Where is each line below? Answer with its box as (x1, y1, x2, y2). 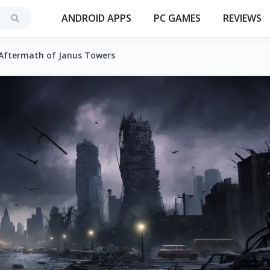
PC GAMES (154, 11, 201, 25)
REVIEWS (223, 11, 262, 25)
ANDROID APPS (61, 11, 131, 25)
